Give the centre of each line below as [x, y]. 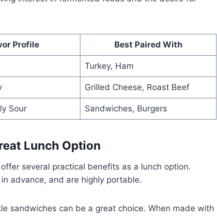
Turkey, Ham [109, 66]
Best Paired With [148, 44]
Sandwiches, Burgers [126, 108]
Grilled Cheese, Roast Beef [137, 87]
